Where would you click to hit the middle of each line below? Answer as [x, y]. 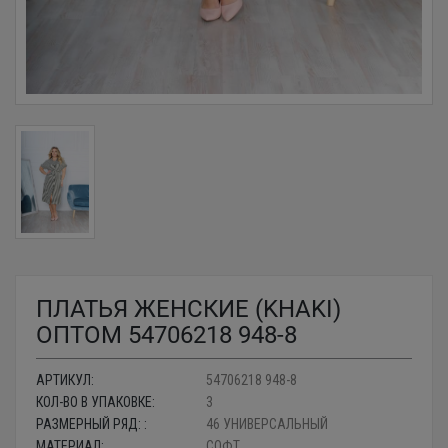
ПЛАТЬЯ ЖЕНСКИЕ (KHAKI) [188, 309]
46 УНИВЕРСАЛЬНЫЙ [267, 424]
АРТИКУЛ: [65, 380]
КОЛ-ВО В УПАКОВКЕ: [95, 402]
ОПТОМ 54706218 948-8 [166, 335]
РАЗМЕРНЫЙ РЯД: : [91, 424]
